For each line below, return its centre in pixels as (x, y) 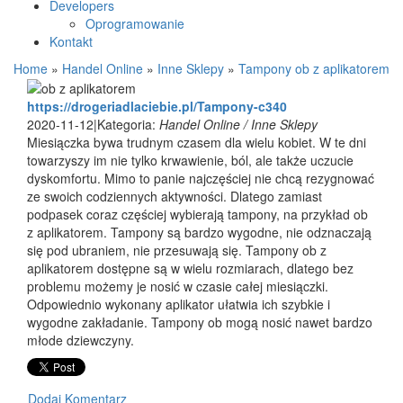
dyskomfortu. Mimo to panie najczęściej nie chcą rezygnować (201, 179)
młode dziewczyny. (81, 340)
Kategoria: (128, 125)
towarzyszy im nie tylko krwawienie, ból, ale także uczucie (190, 161)
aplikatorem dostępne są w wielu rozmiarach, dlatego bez (190, 269)
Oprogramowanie (135, 23)
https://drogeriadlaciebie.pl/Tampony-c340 (157, 107)
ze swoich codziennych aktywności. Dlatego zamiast (175, 197)
